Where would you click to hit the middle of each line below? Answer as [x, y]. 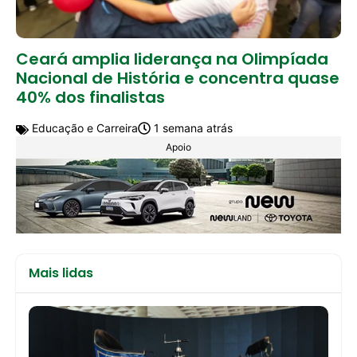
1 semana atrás [192, 128]
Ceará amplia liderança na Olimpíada [172, 59]
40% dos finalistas [90, 98]
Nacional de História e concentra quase [178, 78]
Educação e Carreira [83, 128]
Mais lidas [61, 273]
